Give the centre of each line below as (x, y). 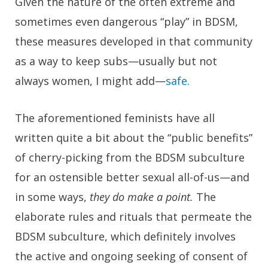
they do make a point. (140, 197)
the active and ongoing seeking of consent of (131, 256)
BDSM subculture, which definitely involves (125, 236)
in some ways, (51, 197)
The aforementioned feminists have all (115, 118)
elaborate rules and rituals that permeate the (133, 216)
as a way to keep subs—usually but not (116, 61)
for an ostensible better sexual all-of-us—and (132, 177)
